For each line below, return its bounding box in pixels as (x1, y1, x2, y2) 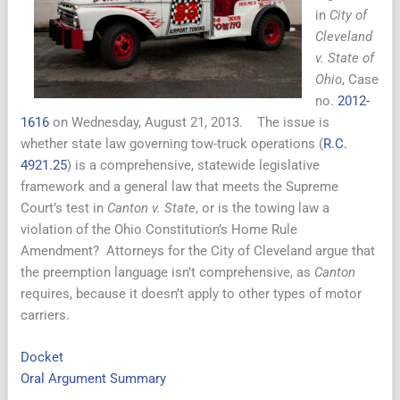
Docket (21, 349, 64, 366)
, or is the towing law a (196, 199, 330, 216)
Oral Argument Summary (21, 371, 167, 387)
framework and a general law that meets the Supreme (21, 178, 339, 195)
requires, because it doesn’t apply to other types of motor (21, 285, 362, 302)
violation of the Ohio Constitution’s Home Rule (21, 221, 298, 237)
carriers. (21, 306, 71, 323)
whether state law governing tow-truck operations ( (21, 135, 324, 152)
